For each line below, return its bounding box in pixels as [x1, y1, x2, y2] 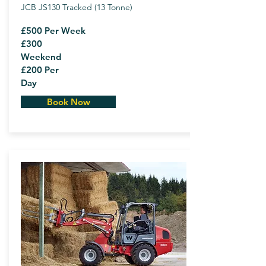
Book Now [46, 96, 90, 107]
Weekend [21, 51, 61, 62]
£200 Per [21, 64, 59, 75]
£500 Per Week [21, 25, 85, 36]
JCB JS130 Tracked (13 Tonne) [21, 2, 187, 12]
